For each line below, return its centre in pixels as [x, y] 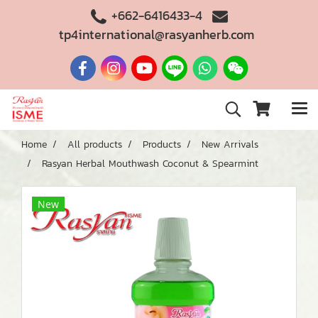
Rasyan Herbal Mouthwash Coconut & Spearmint [150, 164]
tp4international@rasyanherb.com [157, 34]
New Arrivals [230, 144]
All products [95, 144]
